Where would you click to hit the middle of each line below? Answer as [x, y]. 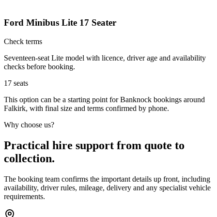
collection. [29, 158]
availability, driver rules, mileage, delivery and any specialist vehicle [107, 187]
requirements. [24, 196]
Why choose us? [29, 124]
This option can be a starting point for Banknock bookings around [104, 99]
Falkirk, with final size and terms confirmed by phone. [86, 108]
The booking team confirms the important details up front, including [107, 179]
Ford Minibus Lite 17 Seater [60, 23]
